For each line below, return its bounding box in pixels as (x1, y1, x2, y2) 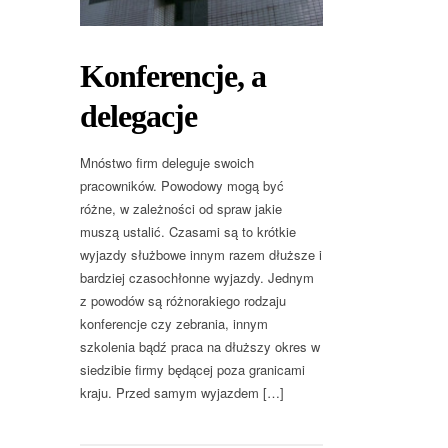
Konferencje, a (80, 58, 266, 95)
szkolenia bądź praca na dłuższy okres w (80, 337, 320, 357)
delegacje (80, 98, 197, 135)
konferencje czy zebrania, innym (80, 314, 268, 334)
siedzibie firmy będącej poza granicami (80, 360, 305, 380)
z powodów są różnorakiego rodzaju (80, 291, 286, 311)
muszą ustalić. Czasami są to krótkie (80, 222, 296, 242)
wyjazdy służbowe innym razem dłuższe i (80, 245, 322, 265)
